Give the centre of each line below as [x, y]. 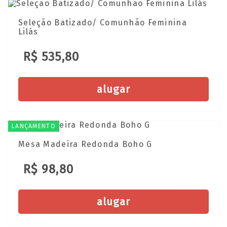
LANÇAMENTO [34, 126]
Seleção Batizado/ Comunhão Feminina [103, 22]
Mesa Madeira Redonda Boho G [85, 144]
